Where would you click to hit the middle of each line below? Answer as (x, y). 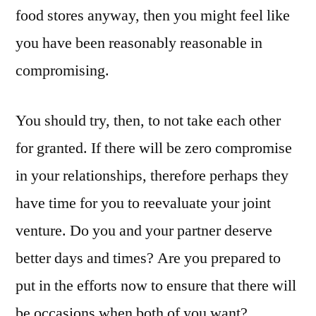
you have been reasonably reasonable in (139, 43)
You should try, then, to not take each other (148, 121)
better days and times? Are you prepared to (148, 258)
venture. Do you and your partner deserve (144, 231)
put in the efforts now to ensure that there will (156, 286)
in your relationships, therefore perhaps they (152, 176)
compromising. (62, 71)
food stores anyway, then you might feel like (153, 16)
